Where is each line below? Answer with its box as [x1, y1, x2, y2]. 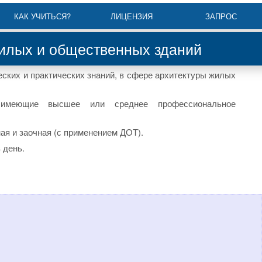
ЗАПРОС [205, 11, 237, 22]
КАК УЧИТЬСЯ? [13, 11, 71, 22]
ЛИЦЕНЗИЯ [111, 11, 153, 22]
